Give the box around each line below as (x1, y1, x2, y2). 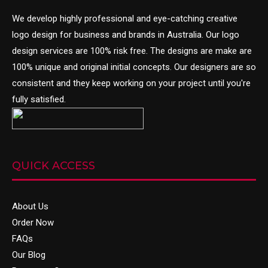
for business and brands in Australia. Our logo (57, 29, 239, 40)
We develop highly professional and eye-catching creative (12, 13, 237, 24)
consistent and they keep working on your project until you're (12, 78, 251, 89)
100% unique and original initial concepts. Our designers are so (12, 62, 256, 72)
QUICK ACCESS (12, 159, 95, 172)
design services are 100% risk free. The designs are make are (12, 45, 252, 56)
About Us (12, 201, 48, 212)
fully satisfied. (12, 94, 66, 105)
